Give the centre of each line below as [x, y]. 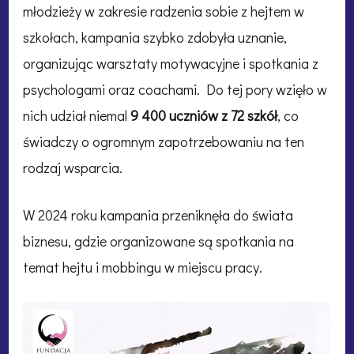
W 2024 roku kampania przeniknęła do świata [158, 215]
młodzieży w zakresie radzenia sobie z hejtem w [164, 11]
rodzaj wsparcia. [73, 168]
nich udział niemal [77, 116]
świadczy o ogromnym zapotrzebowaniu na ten [164, 142]
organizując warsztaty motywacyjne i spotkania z [171, 64]
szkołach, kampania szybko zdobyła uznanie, [155, 38]
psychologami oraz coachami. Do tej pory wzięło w [175, 90]
